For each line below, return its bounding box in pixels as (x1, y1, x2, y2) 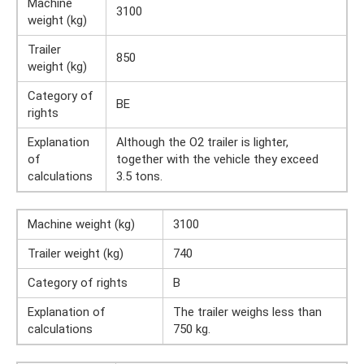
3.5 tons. (116, 169, 162, 184)
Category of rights (28, 275, 128, 290)
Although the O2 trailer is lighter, (116, 135, 288, 149)
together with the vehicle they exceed (116, 152, 318, 167)
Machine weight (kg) (28, 217, 135, 232)
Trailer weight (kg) (28, 246, 123, 261)
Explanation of (28, 305, 106, 319)
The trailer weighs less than (173, 305, 322, 319)
